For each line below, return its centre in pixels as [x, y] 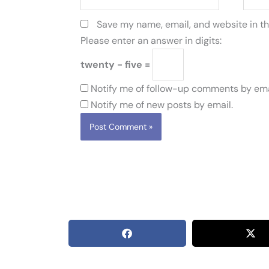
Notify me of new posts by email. [162, 104]
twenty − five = [116, 64]
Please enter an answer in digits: [151, 40]
